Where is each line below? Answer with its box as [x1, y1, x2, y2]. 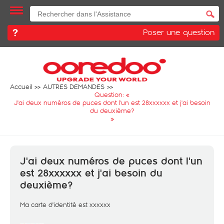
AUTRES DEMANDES [43, 82, 104, 91]
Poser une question [143, 26, 214, 37]
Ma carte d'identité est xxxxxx [20, 200, 110, 209]
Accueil [10, 82, 32, 91]
